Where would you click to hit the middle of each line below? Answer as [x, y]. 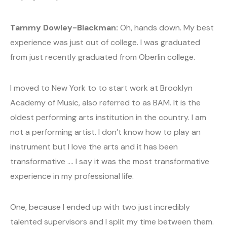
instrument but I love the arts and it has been [94, 147]
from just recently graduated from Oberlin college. [103, 57]
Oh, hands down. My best [166, 28]
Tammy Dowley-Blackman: [64, 28]
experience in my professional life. [72, 176]
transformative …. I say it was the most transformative [110, 162]
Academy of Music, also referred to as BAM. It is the [105, 103]
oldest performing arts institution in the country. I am [108, 118]
